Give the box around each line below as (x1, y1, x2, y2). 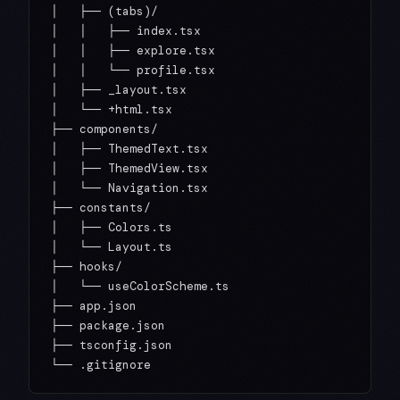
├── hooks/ (51, 259, 122, 275)
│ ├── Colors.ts (51, 220, 172, 236)
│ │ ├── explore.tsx (51, 43, 215, 59)
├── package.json (51, 318, 165, 334)
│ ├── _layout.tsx (51, 82, 187, 98)
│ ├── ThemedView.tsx (51, 161, 208, 177)
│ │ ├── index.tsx (51, 23, 201, 39)
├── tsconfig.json (51, 337, 172, 354)
